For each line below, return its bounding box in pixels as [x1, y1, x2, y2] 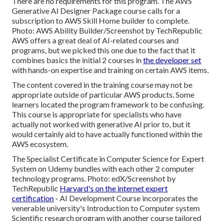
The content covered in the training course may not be [12, 79, 192, 89]
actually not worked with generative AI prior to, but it [12, 119, 190, 129]
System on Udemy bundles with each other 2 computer [12, 163, 194, 173]
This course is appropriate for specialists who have [12, 109, 182, 119]
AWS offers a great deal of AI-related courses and [12, 35, 179, 45]
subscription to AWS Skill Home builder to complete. [12, 15, 189, 25]
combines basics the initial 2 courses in [12, 55, 143, 65]
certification [12, 193, 54, 203]
